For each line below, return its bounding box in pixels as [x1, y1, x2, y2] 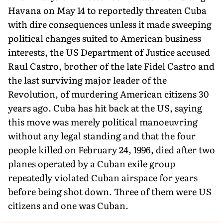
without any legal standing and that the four [8, 128, 196, 142]
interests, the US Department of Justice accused [8, 45, 210, 59]
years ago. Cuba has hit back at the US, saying [8, 101, 202, 114]
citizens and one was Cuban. [8, 198, 128, 212]
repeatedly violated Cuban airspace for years [8, 170, 198, 184]
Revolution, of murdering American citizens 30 [8, 87, 209, 101]
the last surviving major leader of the [8, 73, 167, 87]
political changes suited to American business [8, 31, 201, 45]
